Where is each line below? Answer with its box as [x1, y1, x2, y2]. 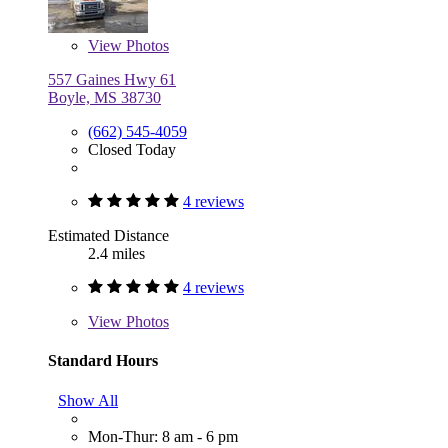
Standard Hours [48, 352, 158, 370]
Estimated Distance [48, 227, 169, 245]
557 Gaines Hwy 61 [48, 71, 176, 89]
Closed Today [88, 141, 176, 159]
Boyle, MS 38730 [48, 89, 161, 107]
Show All [58, 391, 118, 409]
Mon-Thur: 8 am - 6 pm [88, 427, 238, 445]
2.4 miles [88, 245, 145, 263]
